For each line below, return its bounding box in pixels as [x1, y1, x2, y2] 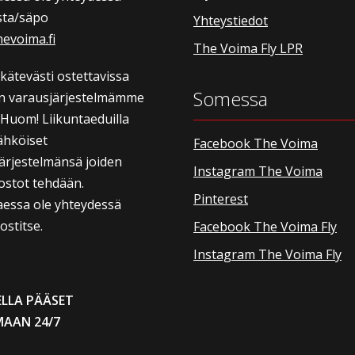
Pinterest [193, 189, 248, 208]
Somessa [193, 85, 268, 112]
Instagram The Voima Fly [193, 245, 342, 263]
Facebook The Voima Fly [193, 217, 337, 235]
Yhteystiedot [193, 11, 268, 29]
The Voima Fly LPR [193, 39, 303, 57]
